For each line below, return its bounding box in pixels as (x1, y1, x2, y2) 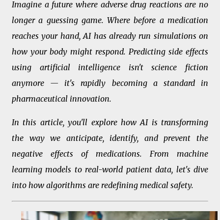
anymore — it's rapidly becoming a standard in (12, 78, 208, 88)
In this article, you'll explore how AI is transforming (12, 117, 208, 127)
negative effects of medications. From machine (12, 149, 208, 159)
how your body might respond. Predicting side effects (12, 47, 208, 56)
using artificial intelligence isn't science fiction (12, 62, 208, 72)
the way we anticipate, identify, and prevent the (12, 133, 208, 143)
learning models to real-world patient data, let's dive (12, 165, 208, 174)
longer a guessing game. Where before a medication (12, 15, 208, 25)
